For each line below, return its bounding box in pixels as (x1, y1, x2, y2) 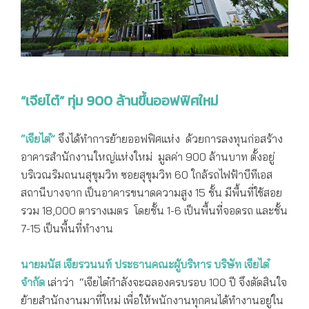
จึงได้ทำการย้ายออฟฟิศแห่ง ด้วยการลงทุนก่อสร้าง (55, 132, 283, 146)
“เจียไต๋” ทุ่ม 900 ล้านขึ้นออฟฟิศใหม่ (21, 90, 218, 112)
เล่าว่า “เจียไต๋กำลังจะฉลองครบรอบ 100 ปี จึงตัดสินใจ (48, 275, 287, 290)
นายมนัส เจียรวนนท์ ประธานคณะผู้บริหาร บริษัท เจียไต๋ (21, 257, 269, 272)
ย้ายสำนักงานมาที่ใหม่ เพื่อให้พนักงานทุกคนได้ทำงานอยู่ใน (21, 293, 283, 308)
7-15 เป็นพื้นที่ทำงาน (21, 221, 113, 236)
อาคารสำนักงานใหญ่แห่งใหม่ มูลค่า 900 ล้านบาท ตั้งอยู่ (21, 150, 275, 164)
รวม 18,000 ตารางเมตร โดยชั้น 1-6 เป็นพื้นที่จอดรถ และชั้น (21, 203, 288, 218)
